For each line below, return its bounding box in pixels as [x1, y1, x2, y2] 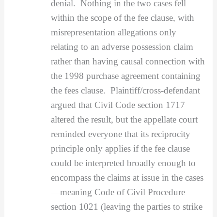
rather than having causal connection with [50, 56, 205, 66]
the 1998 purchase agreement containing [50, 70, 201, 81]
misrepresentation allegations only [50, 27, 176, 37]
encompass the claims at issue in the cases [50, 172, 203, 183]
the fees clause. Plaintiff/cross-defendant [50, 85, 200, 95]
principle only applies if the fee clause [50, 143, 190, 154]
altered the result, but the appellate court [50, 114, 198, 124]
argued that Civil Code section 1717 [50, 99, 185, 110]
